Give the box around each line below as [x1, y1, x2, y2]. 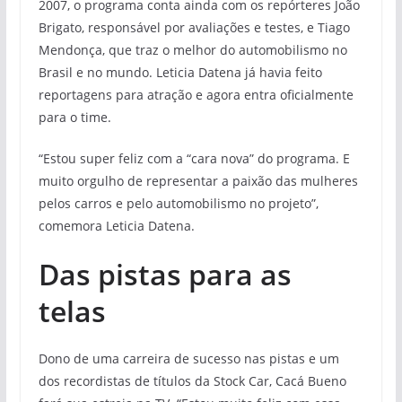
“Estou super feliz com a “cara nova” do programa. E [38, 149, 350, 167]
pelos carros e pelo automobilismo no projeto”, [38, 194, 319, 212]
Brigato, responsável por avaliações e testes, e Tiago [38, 18, 350, 36]
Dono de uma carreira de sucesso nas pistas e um [38, 349, 339, 367]
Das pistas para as [38, 254, 292, 293]
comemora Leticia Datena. [38, 216, 195, 234]
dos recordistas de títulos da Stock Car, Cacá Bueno [38, 371, 346, 389]
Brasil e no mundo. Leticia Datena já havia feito [38, 63, 322, 81]
